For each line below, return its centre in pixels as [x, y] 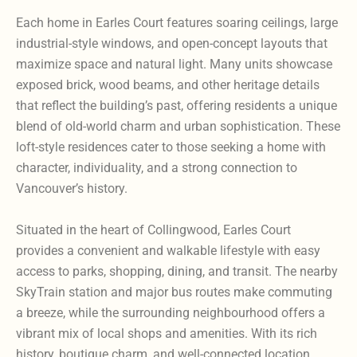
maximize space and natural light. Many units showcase [174, 65]
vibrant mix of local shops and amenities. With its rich [167, 334]
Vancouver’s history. [72, 189]
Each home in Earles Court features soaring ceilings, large [177, 23]
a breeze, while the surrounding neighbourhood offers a [171, 313]
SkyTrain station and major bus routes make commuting [174, 292]
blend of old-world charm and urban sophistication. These [178, 127]
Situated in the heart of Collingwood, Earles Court [153, 230]
